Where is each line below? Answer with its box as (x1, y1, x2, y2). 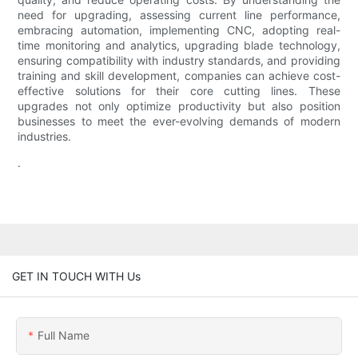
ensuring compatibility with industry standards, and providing (18, 54, 340, 68)
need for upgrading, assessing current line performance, (18, 8, 340, 22)
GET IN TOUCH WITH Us (12, 268, 141, 283)
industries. (18, 129, 72, 144)
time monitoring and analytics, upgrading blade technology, (18, 38, 340, 53)
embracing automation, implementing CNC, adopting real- (18, 23, 340, 38)
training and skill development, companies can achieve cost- (18, 69, 340, 83)
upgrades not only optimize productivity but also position (18, 99, 340, 113)
